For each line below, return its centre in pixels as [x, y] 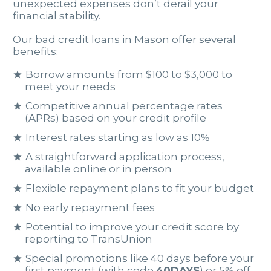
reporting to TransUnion [89, 239]
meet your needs [70, 87]
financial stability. [57, 15]
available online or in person [99, 168]
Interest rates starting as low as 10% [118, 138]
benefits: [35, 51]
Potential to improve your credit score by [132, 227]
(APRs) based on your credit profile [116, 118]
